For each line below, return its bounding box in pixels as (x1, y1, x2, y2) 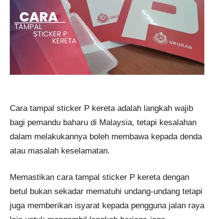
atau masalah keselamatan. (10, 146, 110, 155)
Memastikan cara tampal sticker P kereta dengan (10, 173, 189, 182)
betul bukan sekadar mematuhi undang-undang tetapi (10, 187, 202, 197)
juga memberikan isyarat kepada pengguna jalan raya (10, 201, 204, 211)
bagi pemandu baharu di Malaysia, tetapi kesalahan (10, 117, 197, 127)
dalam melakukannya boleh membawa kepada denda (10, 131, 202, 141)
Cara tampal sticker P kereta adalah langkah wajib (10, 103, 193, 113)
